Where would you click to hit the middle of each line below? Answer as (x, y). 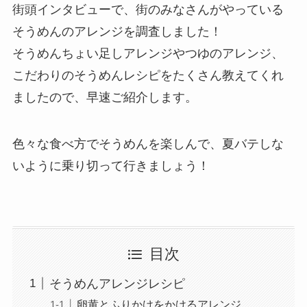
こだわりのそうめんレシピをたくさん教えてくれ (148, 76)
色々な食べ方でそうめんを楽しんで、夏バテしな (148, 144)
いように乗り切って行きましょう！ (111, 166)
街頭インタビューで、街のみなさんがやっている (148, 10)
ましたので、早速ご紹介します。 (105, 98)
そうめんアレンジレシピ (117, 283)
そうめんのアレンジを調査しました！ (117, 32)
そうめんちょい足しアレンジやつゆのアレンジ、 (148, 54)
